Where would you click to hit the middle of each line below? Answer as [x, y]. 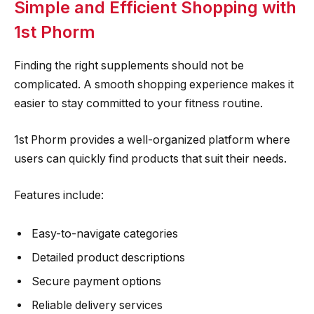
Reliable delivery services [97, 306]
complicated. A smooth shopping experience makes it [154, 85]
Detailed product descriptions [108, 258]
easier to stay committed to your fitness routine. [138, 104]
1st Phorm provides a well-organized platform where [152, 140]
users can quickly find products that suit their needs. [150, 159]
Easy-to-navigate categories [105, 234]
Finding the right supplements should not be [129, 66]
